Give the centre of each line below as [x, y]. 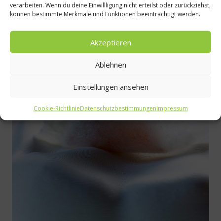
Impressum [172, 108]
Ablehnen [110, 64]
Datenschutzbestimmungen [118, 108]
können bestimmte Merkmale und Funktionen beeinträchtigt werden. [105, 14]
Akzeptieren [110, 42]
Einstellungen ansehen [110, 86]
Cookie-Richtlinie [56, 108]
